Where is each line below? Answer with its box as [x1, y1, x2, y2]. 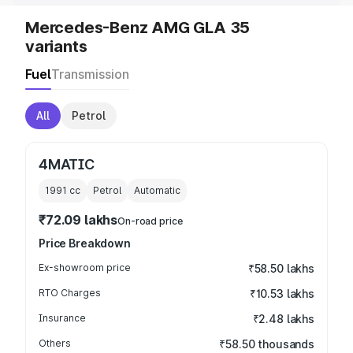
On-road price [117, 215, 183, 227]
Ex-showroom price [39, 262, 131, 273]
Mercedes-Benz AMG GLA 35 [25, 18, 251, 37]
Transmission [51, 66, 129, 82]
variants [25, 37, 87, 56]
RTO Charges [39, 287, 101, 299]
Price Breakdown [39, 236, 131, 250]
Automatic [134, 184, 180, 196]
